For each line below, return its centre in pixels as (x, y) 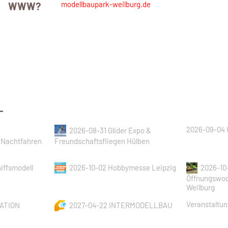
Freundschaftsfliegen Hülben (102, 141)
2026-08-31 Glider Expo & (110, 130)
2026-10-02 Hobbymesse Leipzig (122, 168)
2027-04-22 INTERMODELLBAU (121, 205)
